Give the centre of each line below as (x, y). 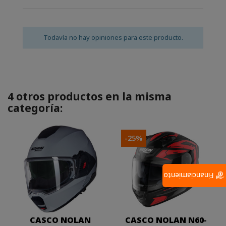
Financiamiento (190, 176)
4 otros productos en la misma (90, 97)
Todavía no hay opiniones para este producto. (113, 38)
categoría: (35, 108)
